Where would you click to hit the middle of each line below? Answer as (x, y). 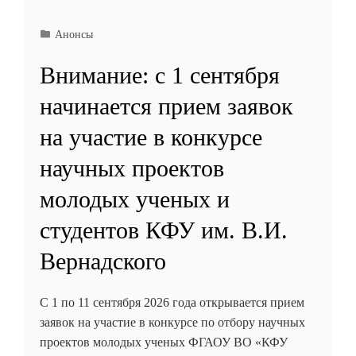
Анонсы (74, 35)
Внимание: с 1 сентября (160, 75)
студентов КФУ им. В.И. (164, 230)
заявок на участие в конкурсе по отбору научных (172, 323)
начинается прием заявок (166, 106)
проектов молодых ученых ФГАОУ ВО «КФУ (164, 342)
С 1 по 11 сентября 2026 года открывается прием (172, 303)
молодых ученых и (135, 199)
